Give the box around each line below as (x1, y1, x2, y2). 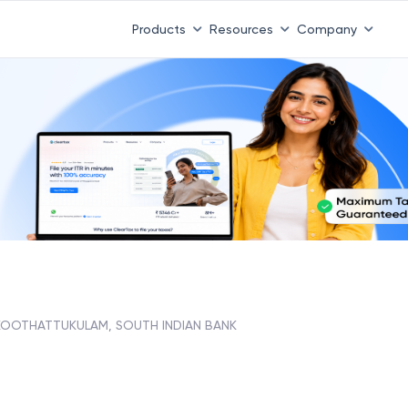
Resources (209, 21, 273, 36)
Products (131, 21, 186, 36)
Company (296, 21, 357, 36)
